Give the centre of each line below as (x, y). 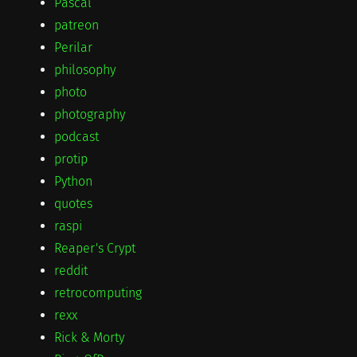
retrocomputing (98, 292)
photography (89, 114)
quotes (73, 203)
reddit (71, 270)
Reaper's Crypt (94, 248)
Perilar (73, 47)
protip (71, 159)
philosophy (84, 69)
